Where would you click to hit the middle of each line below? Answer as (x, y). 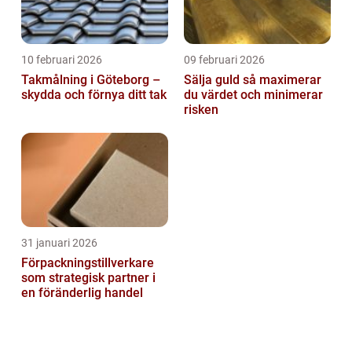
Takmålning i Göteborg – (91, 80)
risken (201, 110)
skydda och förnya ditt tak (94, 95)
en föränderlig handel (82, 293)
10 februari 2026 (62, 60)
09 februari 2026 (224, 60)
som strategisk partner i (88, 278)
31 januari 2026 (59, 243)
